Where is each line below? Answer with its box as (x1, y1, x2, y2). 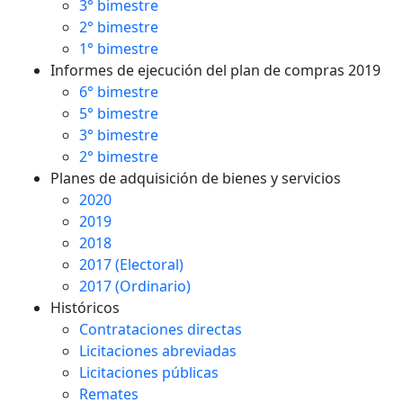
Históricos (50, 298, 120, 318)
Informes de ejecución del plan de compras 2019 (50, 60, 381, 80)
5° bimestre (79, 103, 158, 123)
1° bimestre (79, 39, 158, 58)
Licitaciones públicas (79, 363, 219, 382)
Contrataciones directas (79, 319, 242, 339)
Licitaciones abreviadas (79, 341, 237, 361)
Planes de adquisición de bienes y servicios (50, 168, 341, 188)
